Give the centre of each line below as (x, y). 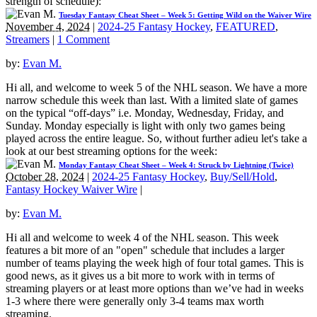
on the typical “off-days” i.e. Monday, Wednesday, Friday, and (145, 113)
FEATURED (246, 26)
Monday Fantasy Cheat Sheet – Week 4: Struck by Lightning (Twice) (176, 165)
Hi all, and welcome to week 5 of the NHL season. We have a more (156, 87)
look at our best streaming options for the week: (111, 151)
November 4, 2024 (48, 26)
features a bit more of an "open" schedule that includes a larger (145, 250)
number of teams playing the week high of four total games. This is (155, 263)
